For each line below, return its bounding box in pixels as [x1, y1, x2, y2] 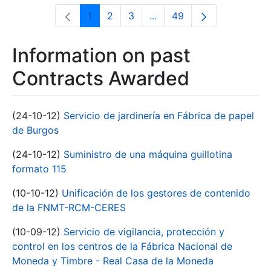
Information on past [12, 44, 191, 67]
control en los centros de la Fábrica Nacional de [12, 240, 232, 252]
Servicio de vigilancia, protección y [64, 226, 224, 238]
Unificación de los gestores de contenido [62, 187, 250, 199]
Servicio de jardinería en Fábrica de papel [64, 109, 254, 122]
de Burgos [12, 124, 59, 136]
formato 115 [12, 163, 67, 175]
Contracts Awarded [12, 67, 189, 90]
